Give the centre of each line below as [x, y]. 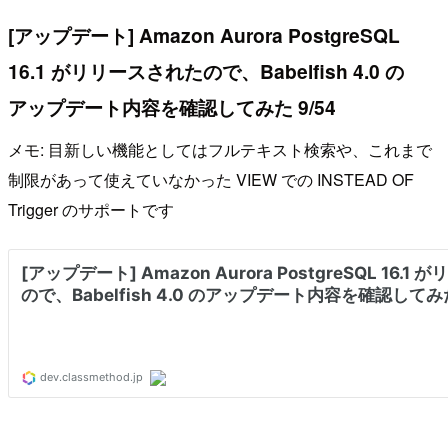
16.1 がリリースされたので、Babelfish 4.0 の [206, 71]
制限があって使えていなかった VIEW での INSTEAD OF [211, 179]
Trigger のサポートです [91, 209]
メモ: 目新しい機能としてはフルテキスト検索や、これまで [220, 149]
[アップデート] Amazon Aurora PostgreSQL [204, 35]
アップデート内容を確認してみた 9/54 [172, 107]
